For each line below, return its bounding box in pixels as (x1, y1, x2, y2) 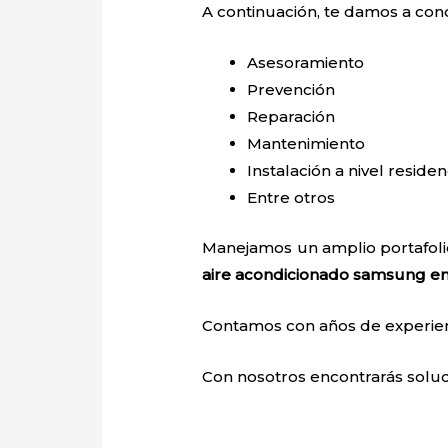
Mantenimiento (247, 134, 370, 154)
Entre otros (247, 188, 336, 208)
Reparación (247, 107, 336, 127)
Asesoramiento (247, 53, 369, 73)
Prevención (247, 80, 336, 100)
